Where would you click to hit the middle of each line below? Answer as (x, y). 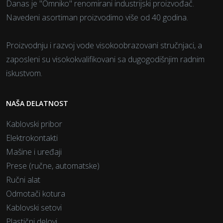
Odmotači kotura (36, 193)
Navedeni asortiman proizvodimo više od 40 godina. (97, 17)
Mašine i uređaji (34, 152)
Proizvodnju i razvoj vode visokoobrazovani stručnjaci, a (104, 45)
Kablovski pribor (34, 124)
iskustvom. (24, 73)
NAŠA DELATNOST (37, 103)
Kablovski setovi (34, 207)
